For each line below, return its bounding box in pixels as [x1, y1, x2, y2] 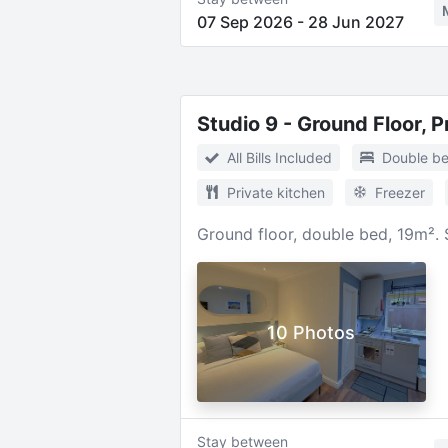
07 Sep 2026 [196, 12, 293, 32]
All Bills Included [226, 149, 332, 166]
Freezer [374, 184, 425, 201]
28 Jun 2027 [307, 12, 404, 32]
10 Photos [267, 321, 356, 343]
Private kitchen [226, 184, 325, 201]
